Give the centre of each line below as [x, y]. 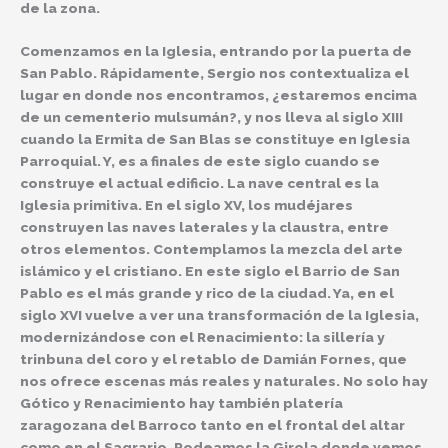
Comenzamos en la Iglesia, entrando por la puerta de [216, 51]
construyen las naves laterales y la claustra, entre [204, 227]
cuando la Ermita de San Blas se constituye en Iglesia [215, 139]
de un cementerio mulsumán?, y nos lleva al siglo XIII [211, 117]
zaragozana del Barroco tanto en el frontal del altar [212, 425]
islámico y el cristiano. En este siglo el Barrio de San [210, 271]
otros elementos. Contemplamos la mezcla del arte [211, 249]
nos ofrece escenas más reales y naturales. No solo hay [224, 381]
